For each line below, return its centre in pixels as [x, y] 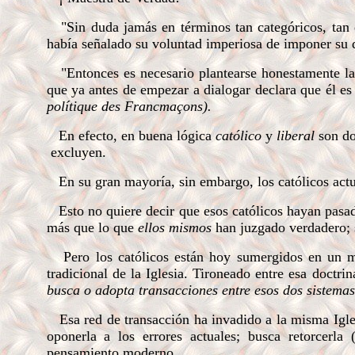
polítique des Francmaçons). [129, 106]
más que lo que [92, 227]
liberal [297, 136]
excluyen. [76, 152]
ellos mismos [176, 227]
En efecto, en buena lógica [137, 136]
